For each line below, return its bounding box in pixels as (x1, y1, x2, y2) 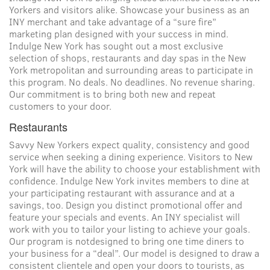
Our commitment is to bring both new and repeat (9, 87, 216, 101)
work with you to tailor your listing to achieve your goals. (9, 222, 250, 236)
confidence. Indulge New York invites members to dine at (9, 174, 250, 187)
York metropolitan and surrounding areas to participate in (9, 63, 253, 77)
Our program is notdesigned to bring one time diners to (9, 234, 244, 248)
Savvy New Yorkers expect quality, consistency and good (9, 138, 250, 151)
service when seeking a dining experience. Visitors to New (9, 150, 253, 163)
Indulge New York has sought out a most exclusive (9, 39, 223, 52)
